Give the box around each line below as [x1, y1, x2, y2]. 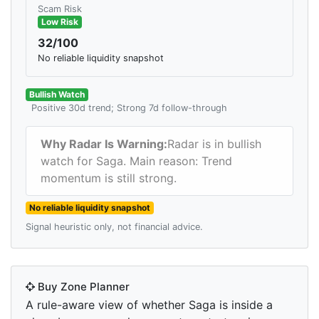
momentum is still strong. [41, 171, 177, 186]
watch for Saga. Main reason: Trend [41, 154, 232, 169]
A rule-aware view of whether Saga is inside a [26, 298, 273, 313]
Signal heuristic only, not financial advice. [26, 221, 203, 233]
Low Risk [41, 16, 78, 28]
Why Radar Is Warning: [41, 137, 167, 152]
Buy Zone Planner [35, 280, 130, 294]
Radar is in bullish [167, 137, 261, 152]
